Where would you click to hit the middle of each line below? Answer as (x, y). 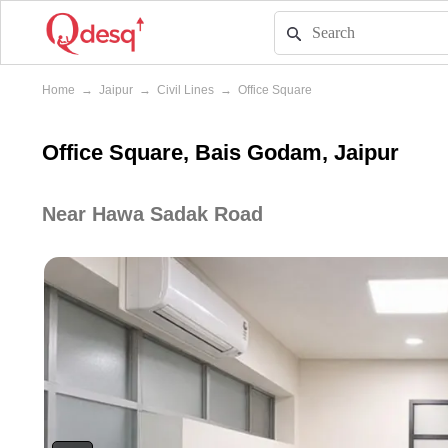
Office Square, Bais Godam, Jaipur (220, 152)
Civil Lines (185, 90)
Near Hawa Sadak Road (152, 214)
